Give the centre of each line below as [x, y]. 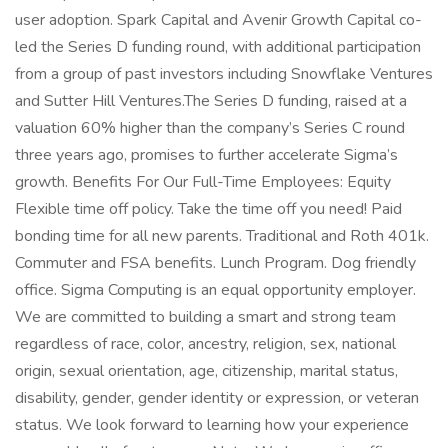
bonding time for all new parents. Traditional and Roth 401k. [222, 236]
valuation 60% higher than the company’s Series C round [210, 128]
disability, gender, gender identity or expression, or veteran [217, 398]
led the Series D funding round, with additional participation [218, 47]
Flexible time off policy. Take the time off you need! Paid [208, 209]
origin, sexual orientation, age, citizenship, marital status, [206, 371]
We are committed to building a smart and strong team [205, 317]
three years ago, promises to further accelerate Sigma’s [206, 155]
